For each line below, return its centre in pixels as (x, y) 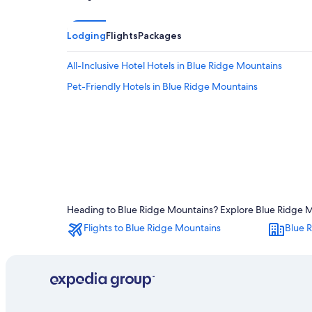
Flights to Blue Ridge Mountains (152, 228)
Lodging (86, 36)
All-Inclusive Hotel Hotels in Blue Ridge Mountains (174, 65)
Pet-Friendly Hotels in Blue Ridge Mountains (162, 86)
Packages (160, 36)
